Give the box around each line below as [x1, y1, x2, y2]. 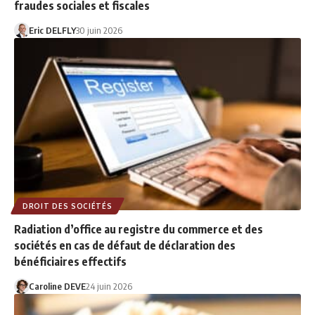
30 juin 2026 [75, 24, 122, 36]
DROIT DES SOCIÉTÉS [22, 201, 112, 210]
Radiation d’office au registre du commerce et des [14, 221, 263, 236]
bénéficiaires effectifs [14, 254, 127, 269]
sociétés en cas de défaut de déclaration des [14, 238, 236, 252]
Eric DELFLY [28, 24, 76, 36]
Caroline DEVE [28, 280, 86, 292]
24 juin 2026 [85, 280, 132, 292]
